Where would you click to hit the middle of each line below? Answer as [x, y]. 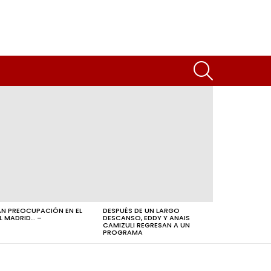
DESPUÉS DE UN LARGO [141, 211]
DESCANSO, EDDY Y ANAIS [146, 218]
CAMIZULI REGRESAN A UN [146, 225]
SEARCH [228, 61]
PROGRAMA [123, 232]
